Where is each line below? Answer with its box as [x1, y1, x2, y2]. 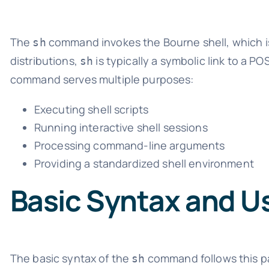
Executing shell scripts [34, 101, 149, 116]
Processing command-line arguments [34, 138, 225, 153]
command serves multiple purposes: [10, 71, 194, 86]
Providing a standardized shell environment [34, 156, 254, 171]
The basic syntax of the [10, 250, 132, 265]
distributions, [10, 53, 80, 68]
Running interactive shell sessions [34, 119, 208, 134]
